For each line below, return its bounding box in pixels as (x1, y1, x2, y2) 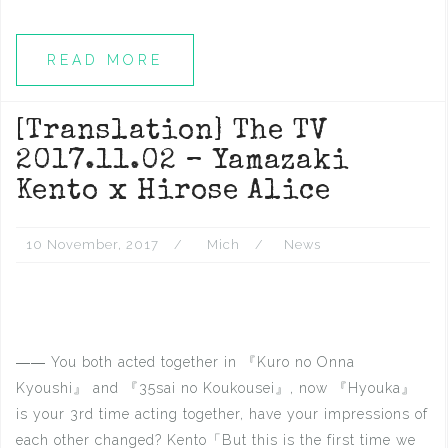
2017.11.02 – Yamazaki (16, 148, 349, 176)
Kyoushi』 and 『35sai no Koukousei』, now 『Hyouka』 (16, 380, 416, 396)
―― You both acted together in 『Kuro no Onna (16, 354, 355, 370)
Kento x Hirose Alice (16, 178, 331, 206)
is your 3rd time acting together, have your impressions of (16, 406, 428, 422)
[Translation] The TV (16, 118, 328, 146)
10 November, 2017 (26, 237, 159, 252)
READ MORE (47, 52, 163, 68)
